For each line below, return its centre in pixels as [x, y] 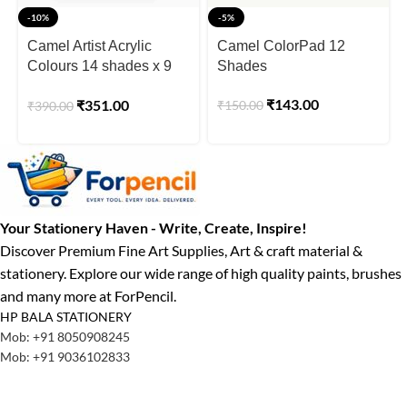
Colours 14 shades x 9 [99, 65]
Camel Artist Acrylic [89, 45]
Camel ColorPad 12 [281, 45]
